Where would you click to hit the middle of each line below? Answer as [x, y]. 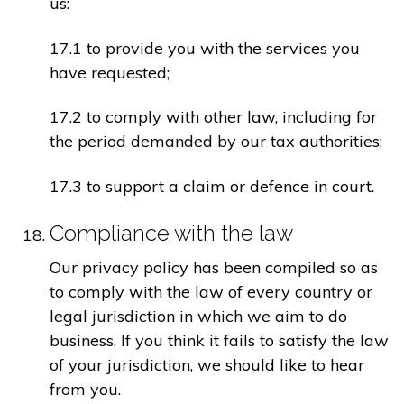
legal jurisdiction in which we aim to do [198, 317]
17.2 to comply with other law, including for [213, 117]
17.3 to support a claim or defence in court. [212, 186]
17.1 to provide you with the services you [205, 48]
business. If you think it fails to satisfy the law [219, 341]
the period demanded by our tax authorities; [216, 142]
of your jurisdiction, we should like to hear [207, 365]
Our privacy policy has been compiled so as [214, 268]
